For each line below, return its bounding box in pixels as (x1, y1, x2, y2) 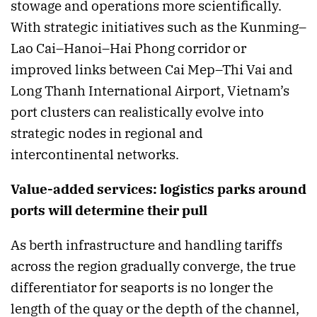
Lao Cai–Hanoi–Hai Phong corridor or (11, 39, 246, 57)
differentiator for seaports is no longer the (11, 278, 273, 296)
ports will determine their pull (11, 201, 207, 219)
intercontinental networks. (11, 145, 179, 163)
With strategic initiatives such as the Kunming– (11, 18, 306, 35)
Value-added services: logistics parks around (11, 180, 306, 197)
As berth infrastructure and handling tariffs (11, 236, 282, 253)
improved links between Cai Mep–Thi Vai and (11, 60, 293, 78)
